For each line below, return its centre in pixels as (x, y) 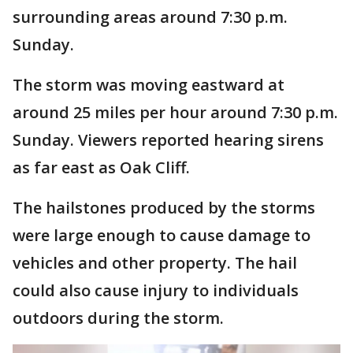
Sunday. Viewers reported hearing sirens (168, 139)
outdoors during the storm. (118, 318)
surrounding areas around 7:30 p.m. (150, 17)
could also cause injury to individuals (156, 290)
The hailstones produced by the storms (164, 207)
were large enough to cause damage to (162, 235)
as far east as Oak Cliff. (101, 167)
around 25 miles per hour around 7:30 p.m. (175, 112)
